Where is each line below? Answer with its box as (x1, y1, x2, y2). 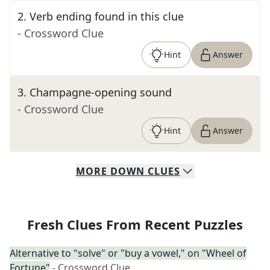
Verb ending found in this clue (30, 9, 184, 24)
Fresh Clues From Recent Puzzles (27, 215, 243, 233)
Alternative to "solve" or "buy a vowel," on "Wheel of (10, 246, 246, 260)
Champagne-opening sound (30, 85, 172, 99)
